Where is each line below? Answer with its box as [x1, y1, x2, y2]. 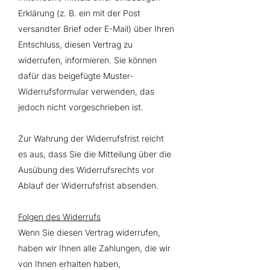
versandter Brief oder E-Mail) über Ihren [18, 24, 174, 34]
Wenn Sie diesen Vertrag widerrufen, [18, 227, 160, 237]
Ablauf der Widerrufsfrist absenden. [18, 180, 159, 190]
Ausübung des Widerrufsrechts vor [18, 165, 154, 175]
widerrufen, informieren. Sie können [18, 55, 157, 65]
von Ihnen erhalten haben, [18, 259, 121, 269]
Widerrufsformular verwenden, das [18, 86, 154, 96]
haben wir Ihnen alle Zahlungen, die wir [18, 243, 171, 253]
